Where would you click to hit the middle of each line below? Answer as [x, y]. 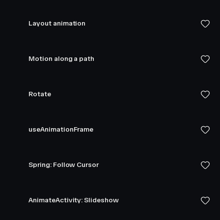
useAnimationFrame [61, 129]
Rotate [40, 94]
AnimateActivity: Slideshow [74, 200]
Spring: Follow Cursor [64, 165]
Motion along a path [62, 59]
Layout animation [57, 23]
